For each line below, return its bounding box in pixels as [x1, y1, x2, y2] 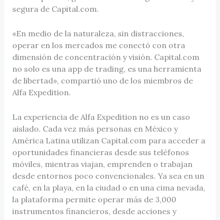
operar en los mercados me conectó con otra [12, 40, 185, 51]
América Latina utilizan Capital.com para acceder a [12, 135, 205, 145]
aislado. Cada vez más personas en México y [12, 123, 178, 134]
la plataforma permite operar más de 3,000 [12, 194, 176, 204]
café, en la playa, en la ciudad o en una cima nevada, [12, 182, 205, 192]
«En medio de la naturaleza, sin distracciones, [12, 28, 184, 39]
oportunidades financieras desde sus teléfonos [12, 147, 189, 157]
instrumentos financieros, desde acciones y [12, 206, 176, 216]
